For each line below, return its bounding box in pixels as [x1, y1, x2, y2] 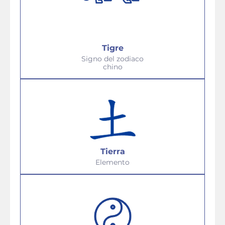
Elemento [95, 158, 130, 167]
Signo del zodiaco [81, 54, 144, 63]
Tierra [100, 147, 125, 156]
